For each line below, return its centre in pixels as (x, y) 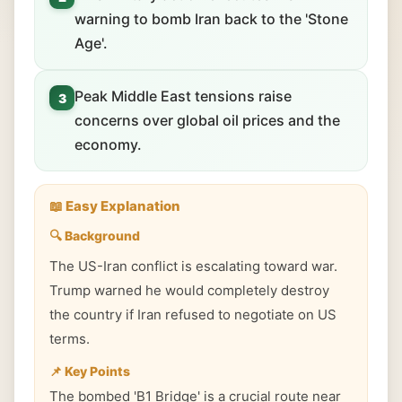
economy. (108, 144)
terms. (70, 339)
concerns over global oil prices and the (207, 120)
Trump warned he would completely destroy (189, 290)
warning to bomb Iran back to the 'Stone (211, 19)
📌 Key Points (90, 371)
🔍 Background (95, 236)
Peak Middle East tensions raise (183, 96)
